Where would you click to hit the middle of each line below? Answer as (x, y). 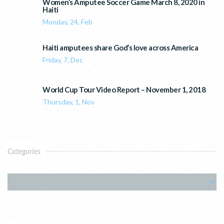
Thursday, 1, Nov (68, 101)
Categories (24, 151)
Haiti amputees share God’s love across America (120, 47)
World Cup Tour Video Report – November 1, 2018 (124, 89)
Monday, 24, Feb (67, 21)
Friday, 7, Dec (63, 59)
